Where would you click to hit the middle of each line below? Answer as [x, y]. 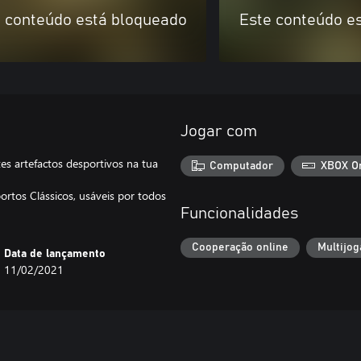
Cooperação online [240, 248]
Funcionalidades [239, 213]
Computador [242, 166]
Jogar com [219, 131]
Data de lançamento [55, 254]
